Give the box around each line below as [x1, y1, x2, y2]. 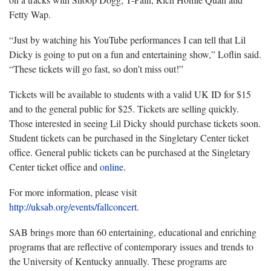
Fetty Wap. [9, 7, 51, 21]
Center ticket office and [9, 160, 100, 173]
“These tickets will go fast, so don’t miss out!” [9, 62, 183, 75]
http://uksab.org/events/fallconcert [9, 200, 137, 213]
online [100, 160, 123, 173]
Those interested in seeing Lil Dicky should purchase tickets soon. [9, 116, 261, 129]
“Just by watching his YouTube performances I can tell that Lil [9, 33, 246, 46]
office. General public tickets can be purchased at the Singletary [9, 145, 250, 158]
